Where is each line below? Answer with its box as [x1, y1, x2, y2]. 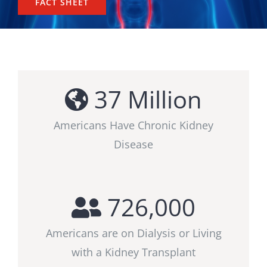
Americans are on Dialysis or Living [45, 226, 222, 240]
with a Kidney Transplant [72, 245, 195, 259]
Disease [114, 137, 153, 151]
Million [122, 83, 202, 116]
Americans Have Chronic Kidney [54, 118, 213, 132]
